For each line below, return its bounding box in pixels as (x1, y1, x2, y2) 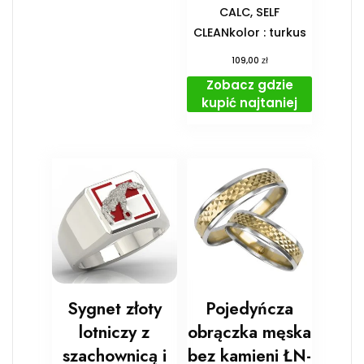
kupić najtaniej (201, 93, 298, 111)
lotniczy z (79, 319, 150, 344)
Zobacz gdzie (206, 76, 293, 93)
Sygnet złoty (67, 296, 162, 321)
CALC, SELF (219, 3, 280, 20)
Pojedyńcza (206, 296, 294, 321)
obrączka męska (188, 319, 312, 344)
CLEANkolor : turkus (193, 24, 306, 41)
